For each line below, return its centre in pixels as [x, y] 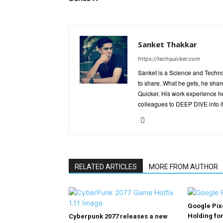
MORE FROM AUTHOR [183, 167]
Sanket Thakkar [167, 44]
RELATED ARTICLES [106, 167]
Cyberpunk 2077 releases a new [118, 216]
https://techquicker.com [169, 59]
